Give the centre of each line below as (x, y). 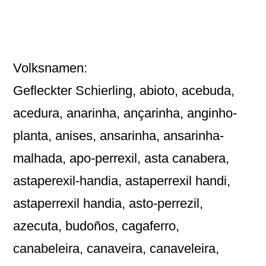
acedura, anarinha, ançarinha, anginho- (125, 113)
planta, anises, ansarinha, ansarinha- (119, 135)
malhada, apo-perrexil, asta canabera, (121, 158)
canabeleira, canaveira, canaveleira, (116, 248)
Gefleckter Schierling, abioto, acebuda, (124, 90)
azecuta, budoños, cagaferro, (96, 226)
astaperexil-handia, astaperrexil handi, (122, 180)
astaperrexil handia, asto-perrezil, (108, 203)
